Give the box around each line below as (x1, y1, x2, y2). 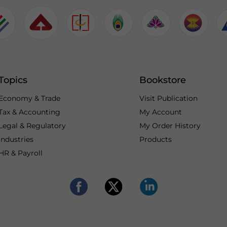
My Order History (139, 121, 201, 130)
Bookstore (139, 74, 186, 86)
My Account (139, 107, 182, 117)
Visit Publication (139, 94, 198, 103)
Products (139, 135, 172, 144)
